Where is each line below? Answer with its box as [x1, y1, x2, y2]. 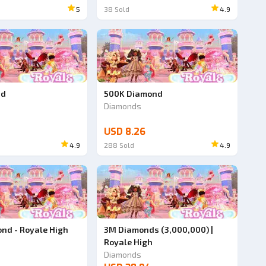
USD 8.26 [104, 125, 146, 138]
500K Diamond [104, 88, 163, 99]
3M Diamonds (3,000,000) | [104, 224, 214, 235]
